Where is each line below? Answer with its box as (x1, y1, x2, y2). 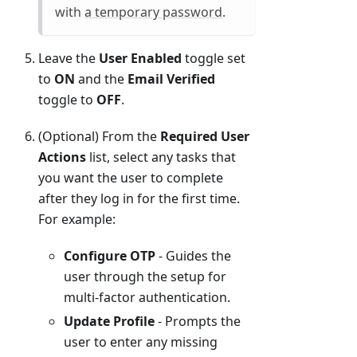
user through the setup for (64, 268, 226, 286)
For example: (38, 210, 116, 229)
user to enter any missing (64, 333, 218, 351)
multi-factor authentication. (64, 288, 230, 307)
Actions (38, 148, 86, 167)
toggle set (182, 49, 245, 68)
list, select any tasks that (86, 148, 236, 167)
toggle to (38, 91, 96, 109)
